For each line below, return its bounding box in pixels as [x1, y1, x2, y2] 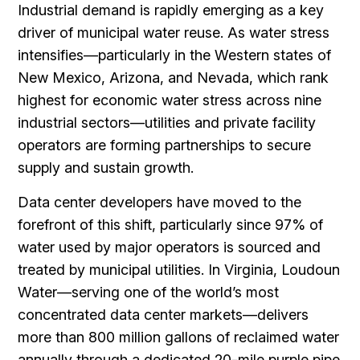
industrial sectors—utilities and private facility [18, 114, 317, 131]
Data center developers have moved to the [18, 194, 302, 211]
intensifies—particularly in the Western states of [18, 47, 332, 63]
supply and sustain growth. [18, 159, 198, 176]
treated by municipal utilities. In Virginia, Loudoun [18, 261, 341, 278]
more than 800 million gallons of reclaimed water [18, 329, 340, 346]
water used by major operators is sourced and [18, 239, 321, 256]
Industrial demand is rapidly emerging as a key [18, 2, 325, 18]
